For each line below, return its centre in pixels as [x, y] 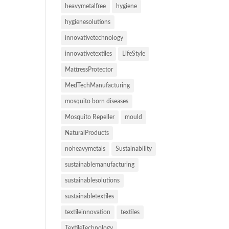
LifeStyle [134, 54]
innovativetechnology [94, 38]
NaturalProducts [87, 133]
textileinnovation [88, 212]
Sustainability [134, 149]
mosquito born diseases [97, 101]
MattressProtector [89, 70]
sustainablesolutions [93, 180]
